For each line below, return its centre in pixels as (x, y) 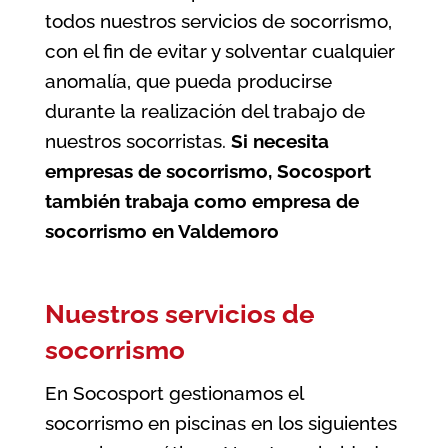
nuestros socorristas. (137, 141)
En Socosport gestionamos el (173, 393)
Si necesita (279, 141)
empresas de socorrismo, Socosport (207, 171)
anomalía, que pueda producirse (188, 81)
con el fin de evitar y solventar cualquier (219, 51)
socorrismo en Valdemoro (161, 231)
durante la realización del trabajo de (204, 111)
